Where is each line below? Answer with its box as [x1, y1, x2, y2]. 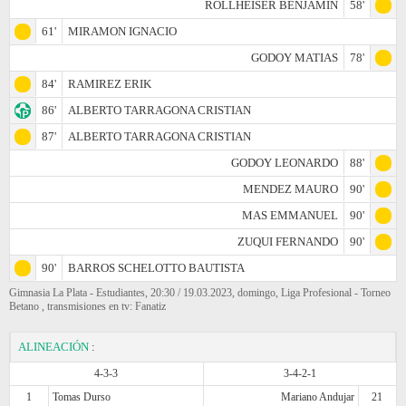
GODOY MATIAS [251, 50, 338, 64]
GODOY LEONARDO [231, 155, 338, 169]
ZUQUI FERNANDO [237, 234, 338, 248]
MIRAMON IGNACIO [68, 24, 177, 38]
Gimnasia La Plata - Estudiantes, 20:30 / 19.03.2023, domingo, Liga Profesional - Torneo [9, 285, 391, 299]
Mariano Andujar [280, 390, 354, 403]
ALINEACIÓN [18, 339, 89, 353]
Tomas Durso [53, 390, 111, 403]
